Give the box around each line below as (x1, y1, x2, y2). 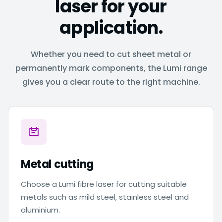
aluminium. (21, 205, 60, 215)
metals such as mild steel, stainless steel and (21, 192, 189, 202)
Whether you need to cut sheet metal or (31, 49, 191, 60)
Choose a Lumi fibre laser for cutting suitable (21, 179, 187, 189)
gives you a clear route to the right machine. (22, 76, 200, 88)
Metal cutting (21, 157, 94, 172)
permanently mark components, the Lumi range (15, 62, 207, 74)
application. (59, 15, 163, 40)
